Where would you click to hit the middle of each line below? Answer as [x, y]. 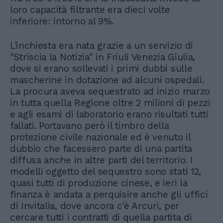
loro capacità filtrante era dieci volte [90, 9]
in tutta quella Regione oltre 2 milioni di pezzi [110, 103]
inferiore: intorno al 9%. [62, 21]
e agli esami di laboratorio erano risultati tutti [109, 114]
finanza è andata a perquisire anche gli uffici [109, 194]
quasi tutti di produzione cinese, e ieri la [99, 183]
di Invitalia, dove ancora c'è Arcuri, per [95, 206]
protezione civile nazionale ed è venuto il [100, 137]
